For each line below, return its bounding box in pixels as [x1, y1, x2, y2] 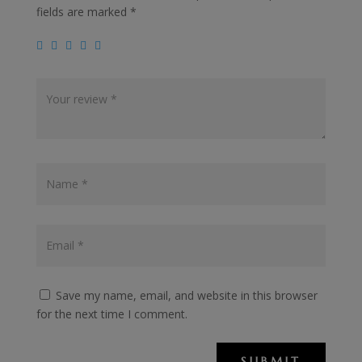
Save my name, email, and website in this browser [55, 287, 318, 303]
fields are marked [36, 3, 130, 19]
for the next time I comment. [36, 305, 187, 322]
